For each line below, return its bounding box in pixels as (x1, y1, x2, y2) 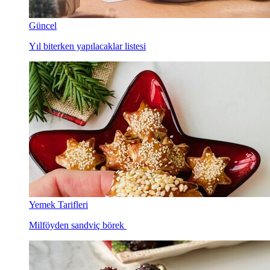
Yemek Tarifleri (29, 199, 88, 210)
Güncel (29, 20, 57, 31)
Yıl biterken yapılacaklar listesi (29, 41, 146, 51)
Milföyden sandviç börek (29, 220, 127, 230)
